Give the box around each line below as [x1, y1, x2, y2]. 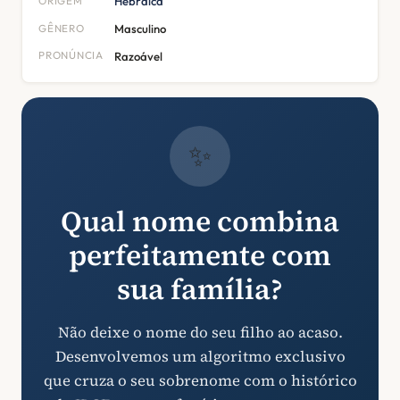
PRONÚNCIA [38, 48, 104, 62]
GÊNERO [38, 21, 85, 35]
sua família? [117, 270, 283, 310]
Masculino [113, 21, 166, 36]
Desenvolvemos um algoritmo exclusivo [54, 346, 346, 368]
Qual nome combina [61, 202, 339, 242]
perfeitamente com [69, 236, 331, 276]
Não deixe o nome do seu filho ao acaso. [57, 322, 343, 344]
